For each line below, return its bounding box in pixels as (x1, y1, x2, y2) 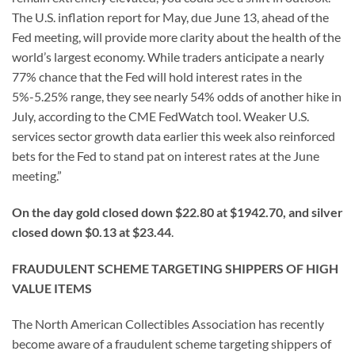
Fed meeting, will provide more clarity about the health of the (12, 29, 341, 44)
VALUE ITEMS (12, 280, 92, 296)
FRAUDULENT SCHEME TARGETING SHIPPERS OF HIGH (12, 260, 338, 276)
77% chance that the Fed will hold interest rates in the (12, 68, 302, 84)
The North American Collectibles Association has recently (12, 316, 324, 332)
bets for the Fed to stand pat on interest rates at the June (12, 147, 319, 163)
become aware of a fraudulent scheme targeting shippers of (12, 336, 331, 352)
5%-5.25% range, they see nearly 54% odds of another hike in (12, 88, 342, 104)
